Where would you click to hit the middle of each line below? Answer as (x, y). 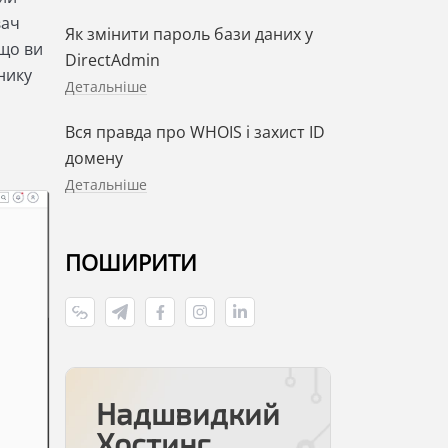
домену (93, 158)
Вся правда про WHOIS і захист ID (194, 132)
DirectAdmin (112, 60)
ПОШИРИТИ (130, 262)
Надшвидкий (187, 413)
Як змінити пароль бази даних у (188, 34)
